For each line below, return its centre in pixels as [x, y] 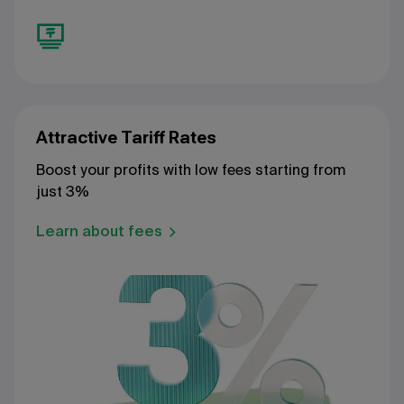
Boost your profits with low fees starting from [191, 170]
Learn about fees [99, 231]
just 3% [63, 191]
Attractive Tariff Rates [126, 137]
